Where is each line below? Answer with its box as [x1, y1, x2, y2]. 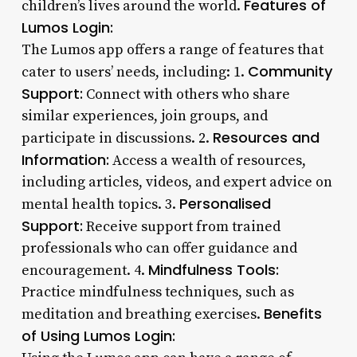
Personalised [178, 193, 271, 214]
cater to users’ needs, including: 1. [21, 62, 248, 81]
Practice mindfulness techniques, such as [21, 282, 294, 301]
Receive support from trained [82, 217, 280, 236]
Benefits [263, 303, 322, 324]
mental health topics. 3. [21, 194, 179, 214]
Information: [21, 149, 109, 170]
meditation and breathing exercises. [21, 304, 264, 324]
